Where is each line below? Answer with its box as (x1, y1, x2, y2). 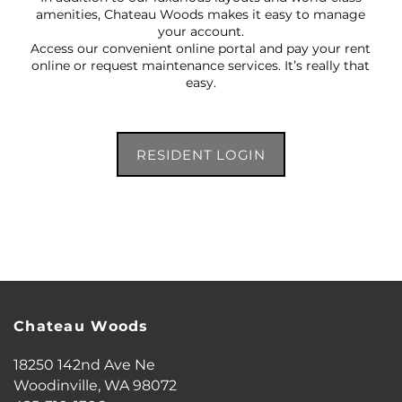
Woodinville (13, 374, 98, 398)
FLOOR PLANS (63, 307, 191, 333)
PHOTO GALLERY (63, 370, 215, 396)
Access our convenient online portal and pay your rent (31, 39, 371, 60)
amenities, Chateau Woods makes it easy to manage (36, 4, 366, 26)
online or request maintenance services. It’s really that (31, 56, 371, 77)
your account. (157, 22, 244, 43)
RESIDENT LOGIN (136, 144, 266, 168)
